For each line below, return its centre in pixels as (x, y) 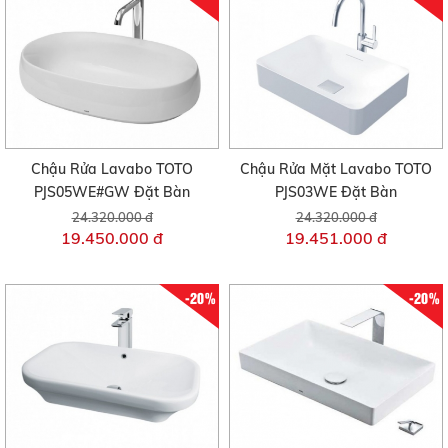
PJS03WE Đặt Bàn (336, 191)
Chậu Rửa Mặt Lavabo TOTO (336, 168)
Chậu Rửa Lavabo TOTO (112, 168)
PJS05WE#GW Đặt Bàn (112, 191)
